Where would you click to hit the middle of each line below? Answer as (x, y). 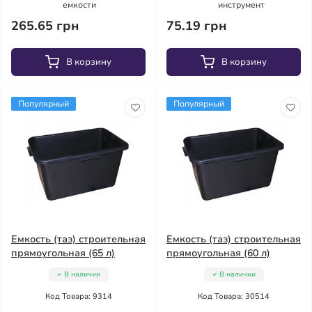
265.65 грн (45, 26)
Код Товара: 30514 (234, 296)
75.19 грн (197, 26)
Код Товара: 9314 (78, 296)
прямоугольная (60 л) (218, 253)
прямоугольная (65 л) (63, 253)
